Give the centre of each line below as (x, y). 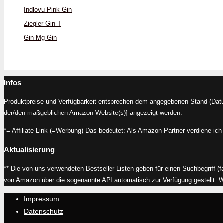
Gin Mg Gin (40, 37)
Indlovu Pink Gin (48, 9)
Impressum (42, 199)
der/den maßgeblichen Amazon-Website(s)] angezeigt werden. (93, 113)
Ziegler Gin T (43, 23)
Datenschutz (44, 211)
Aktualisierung (29, 150)
